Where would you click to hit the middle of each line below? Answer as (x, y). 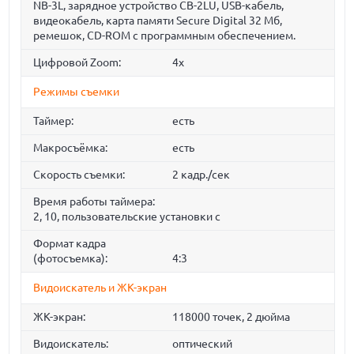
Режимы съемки (77, 92)
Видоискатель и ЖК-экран (100, 288)
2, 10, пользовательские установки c (127, 217)
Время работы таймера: (94, 202)
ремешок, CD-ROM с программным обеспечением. (165, 36)
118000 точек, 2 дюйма (231, 317)
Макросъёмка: (71, 148)
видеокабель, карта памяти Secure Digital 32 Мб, (158, 21)
